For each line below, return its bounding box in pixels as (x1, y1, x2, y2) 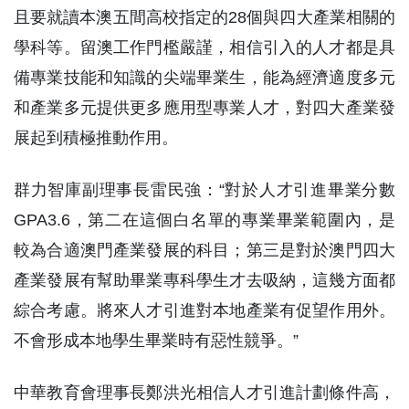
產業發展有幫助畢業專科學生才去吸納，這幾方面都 (14, 271, 395, 290)
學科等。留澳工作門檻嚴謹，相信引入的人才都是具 (14, 38, 395, 58)
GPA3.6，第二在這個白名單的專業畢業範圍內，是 (14, 211, 395, 230)
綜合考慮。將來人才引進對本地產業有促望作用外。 (14, 301, 395, 320)
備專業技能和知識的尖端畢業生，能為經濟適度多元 (14, 68, 395, 88)
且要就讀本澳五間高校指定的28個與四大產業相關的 (14, 8, 395, 27)
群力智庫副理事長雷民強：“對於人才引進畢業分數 (14, 181, 395, 200)
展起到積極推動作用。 (14, 129, 178, 148)
